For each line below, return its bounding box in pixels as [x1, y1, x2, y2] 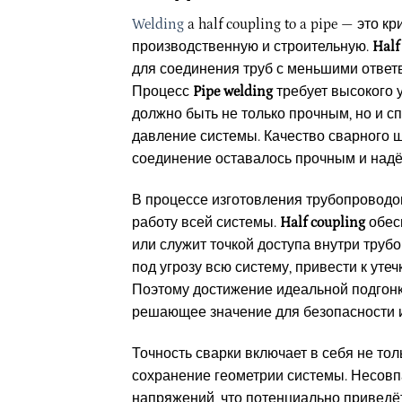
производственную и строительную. [132, 39, 372, 56]
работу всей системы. [132, 214, 280, 232]
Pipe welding [193, 83, 273, 100]
